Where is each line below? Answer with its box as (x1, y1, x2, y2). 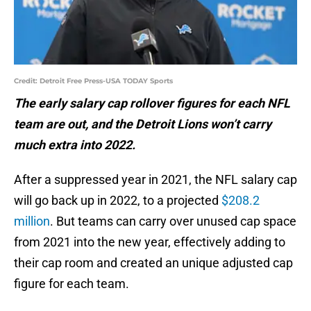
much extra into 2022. (14, 137, 135, 153)
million (14, 214, 50, 229)
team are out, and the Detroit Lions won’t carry (14, 117, 271, 132)
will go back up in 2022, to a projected (14, 193, 221, 208)
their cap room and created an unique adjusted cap (14, 255, 293, 271)
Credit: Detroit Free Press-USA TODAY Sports (14, 76, 173, 86)
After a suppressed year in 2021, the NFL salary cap (14, 172, 297, 187)
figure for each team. (14, 276, 129, 292)
